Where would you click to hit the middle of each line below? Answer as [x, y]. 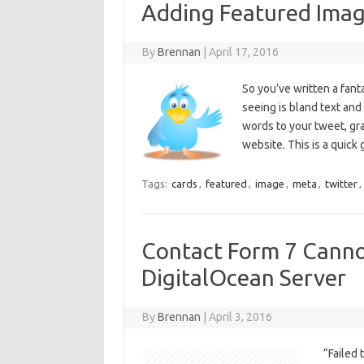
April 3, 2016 [241, 317]
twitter [341, 184]
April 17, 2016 [244, 52]
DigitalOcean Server [243, 277]
